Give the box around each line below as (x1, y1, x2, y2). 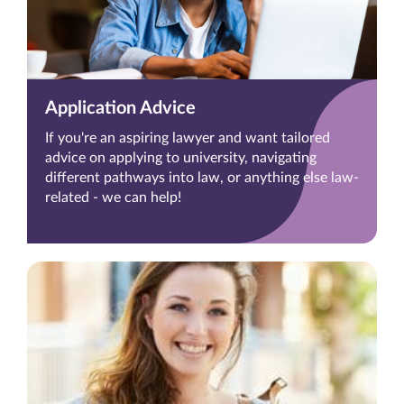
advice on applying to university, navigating (45, 151, 317, 166)
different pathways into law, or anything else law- (45, 170, 359, 186)
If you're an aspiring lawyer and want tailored (45, 131, 330, 146)
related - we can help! (45, 190, 181, 206)
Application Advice (45, 99, 196, 118)
